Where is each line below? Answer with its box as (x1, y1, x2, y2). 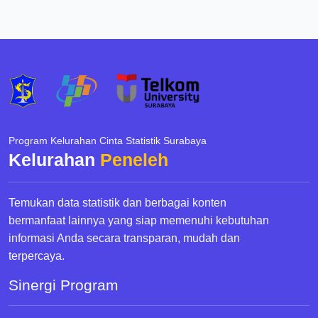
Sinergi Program (9, 277, 119, 294)
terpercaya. (9, 250, 65, 263)
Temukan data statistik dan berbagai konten (9, 197, 226, 209)
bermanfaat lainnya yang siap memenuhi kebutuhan (9, 214, 269, 227)
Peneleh (100, 150, 168, 170)
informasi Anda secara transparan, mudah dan (9, 232, 240, 245)
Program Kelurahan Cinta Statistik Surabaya (9, 135, 207, 147)
